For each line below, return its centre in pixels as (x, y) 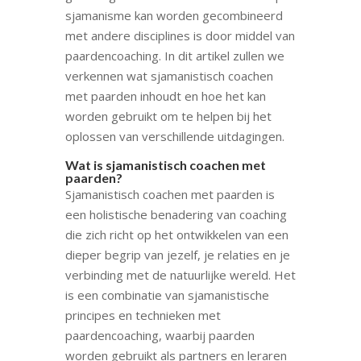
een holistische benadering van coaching (176, 214)
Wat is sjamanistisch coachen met (165, 164)
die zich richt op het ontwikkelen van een (176, 234)
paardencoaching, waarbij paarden (160, 335)
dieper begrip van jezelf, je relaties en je (177, 254)
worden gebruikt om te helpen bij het (168, 116)
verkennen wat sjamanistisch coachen (169, 75)
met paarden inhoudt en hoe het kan (165, 95)
